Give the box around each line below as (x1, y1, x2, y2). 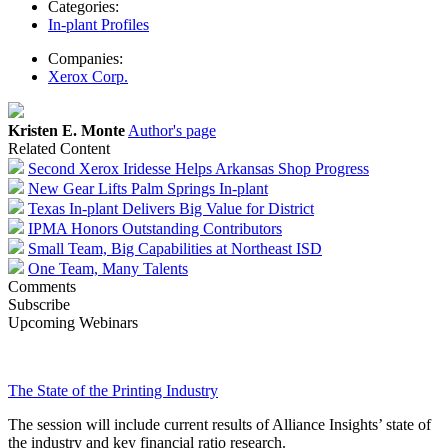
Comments (8, 277, 76, 295)
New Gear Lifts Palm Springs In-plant (28, 179, 268, 197)
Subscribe (8, 295, 70, 313)
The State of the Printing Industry (8, 381, 218, 399)
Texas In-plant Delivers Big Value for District (28, 199, 314, 217)
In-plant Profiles (48, 15, 149, 33)
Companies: (48, 49, 123, 67)
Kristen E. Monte (8, 121, 125, 139)
